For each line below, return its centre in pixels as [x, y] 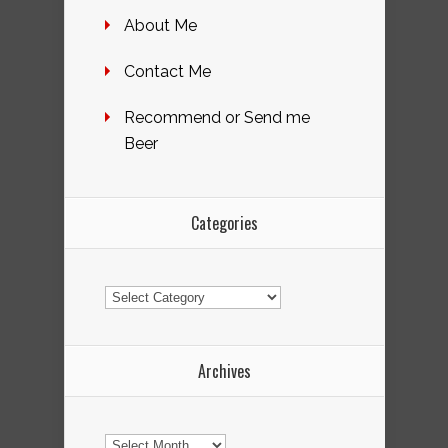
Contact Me [167, 72]
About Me [160, 26]
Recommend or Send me [217, 118]
